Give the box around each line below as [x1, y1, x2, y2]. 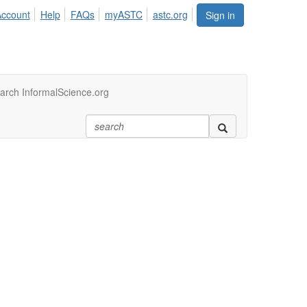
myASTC [104, 8, 143, 21]
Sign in [206, 8, 235, 22]
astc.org [153, 8, 188, 21]
